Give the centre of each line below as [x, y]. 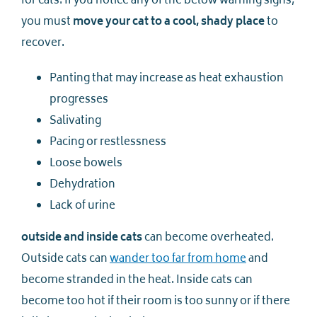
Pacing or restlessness [108, 143]
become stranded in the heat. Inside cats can [137, 281]
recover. [43, 44]
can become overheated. [208, 238]
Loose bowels [86, 164]
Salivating [75, 122]
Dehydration [82, 185]
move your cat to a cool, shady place [169, 23]
